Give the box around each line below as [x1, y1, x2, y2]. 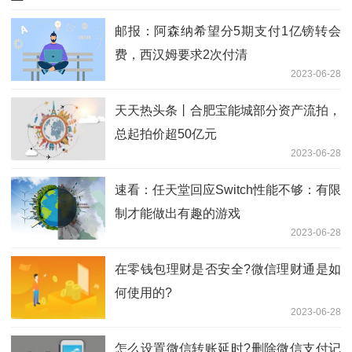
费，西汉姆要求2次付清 [115, 47, 247, 61]
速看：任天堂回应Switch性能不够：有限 [115, 182, 341, 196]
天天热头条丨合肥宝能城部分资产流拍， [115, 103, 341, 117]
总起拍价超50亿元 [115, 126, 217, 141]
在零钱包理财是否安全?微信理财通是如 [115, 262, 341, 276]
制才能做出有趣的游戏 [115, 206, 240, 220]
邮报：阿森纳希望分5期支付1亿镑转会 [115, 24, 341, 38]
